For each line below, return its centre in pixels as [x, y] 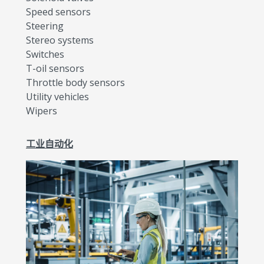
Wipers [42, 110]
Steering [45, 26]
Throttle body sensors [75, 82]
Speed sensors [58, 11]
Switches [45, 54]
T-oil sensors [55, 68]
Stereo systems [60, 40]
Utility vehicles [57, 96]
